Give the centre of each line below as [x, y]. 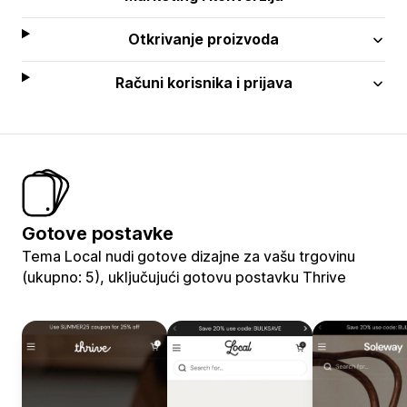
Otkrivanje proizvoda [204, 39]
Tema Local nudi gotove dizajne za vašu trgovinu [189, 256]
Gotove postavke [98, 233]
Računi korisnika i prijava [203, 82]
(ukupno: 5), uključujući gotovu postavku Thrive [184, 277]
